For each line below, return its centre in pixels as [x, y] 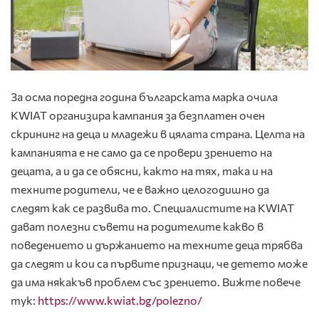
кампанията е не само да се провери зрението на [141, 152]
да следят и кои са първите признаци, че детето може [159, 263]
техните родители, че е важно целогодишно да [140, 189]
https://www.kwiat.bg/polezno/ [120, 300]
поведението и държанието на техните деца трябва [157, 245]
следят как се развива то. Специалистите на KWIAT [152, 208]
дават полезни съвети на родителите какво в [137, 226]
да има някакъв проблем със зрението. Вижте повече [156, 282]
